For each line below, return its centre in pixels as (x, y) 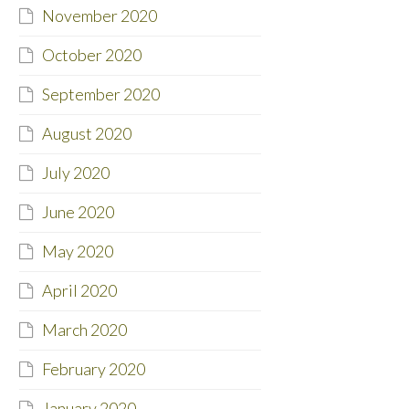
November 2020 (99, 16)
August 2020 (86, 134)
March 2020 (84, 330)
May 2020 (77, 252)
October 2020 (91, 55)
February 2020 (93, 369)
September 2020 (100, 94)
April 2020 (79, 291)
